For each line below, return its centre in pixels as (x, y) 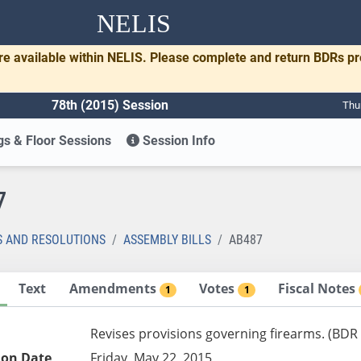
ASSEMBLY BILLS (167, 239)
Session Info (178, 140)
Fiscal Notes (319, 288)
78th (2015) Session (110, 105)
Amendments (114, 288)
